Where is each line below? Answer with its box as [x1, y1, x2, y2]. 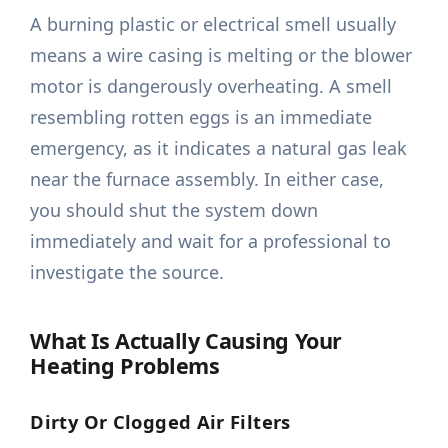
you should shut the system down [30, 198, 319, 223]
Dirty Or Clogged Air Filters [30, 409, 291, 435]
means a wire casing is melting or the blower [30, 43, 413, 68]
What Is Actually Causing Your [30, 326, 342, 356]
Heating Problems [30, 351, 220, 381]
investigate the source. [30, 260, 225, 285]
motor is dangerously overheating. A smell [30, 74, 393, 99]
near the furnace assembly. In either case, [30, 167, 385, 192]
